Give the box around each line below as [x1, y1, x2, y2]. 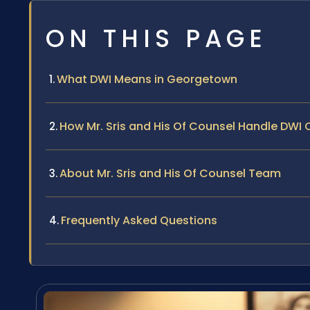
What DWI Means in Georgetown [57, 71, 237, 88]
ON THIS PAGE [46, 21, 267, 56]
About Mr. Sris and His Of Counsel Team [60, 165, 281, 182]
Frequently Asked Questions [61, 212, 217, 229]
